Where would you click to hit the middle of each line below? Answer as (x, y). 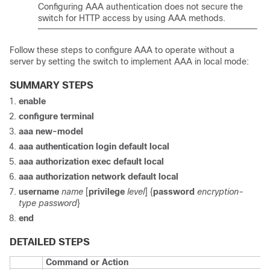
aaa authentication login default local (94, 146)
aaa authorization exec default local (91, 162)
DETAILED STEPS (50, 242)
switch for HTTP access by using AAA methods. (132, 18)
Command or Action (87, 262)
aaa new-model (51, 131)
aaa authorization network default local (99, 177)
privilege (107, 192)
